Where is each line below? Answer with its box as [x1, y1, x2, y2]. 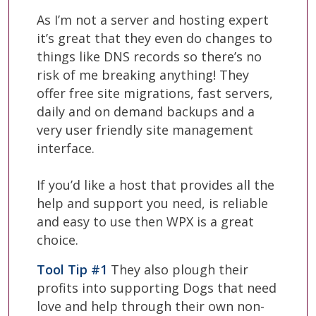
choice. [37, 231, 78, 248]
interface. [37, 139, 95, 157]
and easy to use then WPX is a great [37, 212, 254, 230]
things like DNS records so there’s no [37, 47, 262, 65]
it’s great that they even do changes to [37, 29, 272, 47]
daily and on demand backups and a [37, 102, 255, 120]
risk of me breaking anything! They [37, 66, 249, 83]
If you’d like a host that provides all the [37, 176, 274, 193]
